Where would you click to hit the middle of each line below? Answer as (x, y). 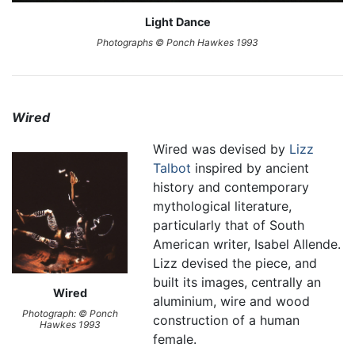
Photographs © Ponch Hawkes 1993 (177, 43)
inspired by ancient (250, 168)
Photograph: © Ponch (70, 314)
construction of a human (227, 321)
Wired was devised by (221, 149)
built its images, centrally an (237, 282)
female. (175, 340)
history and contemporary (231, 187)
